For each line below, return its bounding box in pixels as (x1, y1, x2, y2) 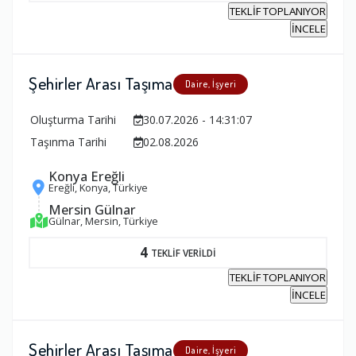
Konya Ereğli (48, 167, 125, 186)
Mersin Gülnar (48, 200, 136, 219)
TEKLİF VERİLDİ (151, 246, 216, 259)
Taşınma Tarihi (30, 134, 106, 150)
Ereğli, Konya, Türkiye (48, 180, 148, 195)
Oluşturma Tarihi (30, 112, 116, 128)
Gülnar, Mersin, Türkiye (48, 214, 158, 229)
